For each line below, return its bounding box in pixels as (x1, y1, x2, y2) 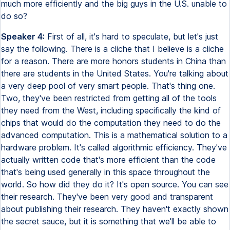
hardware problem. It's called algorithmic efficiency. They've (1, 142, 227, 152)
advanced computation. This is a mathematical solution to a (1, 130, 227, 140)
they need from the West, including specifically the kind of (1, 105, 221, 116)
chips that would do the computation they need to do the (1, 118, 221, 128)
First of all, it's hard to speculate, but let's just (45, 31, 218, 42)
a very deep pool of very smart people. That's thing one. (1, 81, 215, 91)
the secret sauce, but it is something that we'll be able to (1, 216, 216, 226)
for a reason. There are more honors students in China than (1, 56, 226, 66)
